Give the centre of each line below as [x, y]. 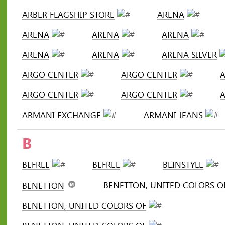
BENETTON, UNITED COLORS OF [84, 206]
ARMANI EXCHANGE [62, 115]
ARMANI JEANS [173, 115]
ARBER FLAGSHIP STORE [68, 14]
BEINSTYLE [183, 164]
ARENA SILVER [189, 54]
